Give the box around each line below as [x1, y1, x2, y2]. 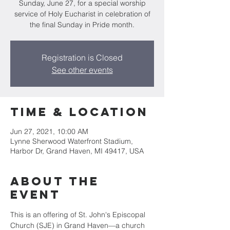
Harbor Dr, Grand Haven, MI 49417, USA [10, 146, 144, 156]
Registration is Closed [42, 52, 123, 63]
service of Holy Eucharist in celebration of [14, 9, 150, 18]
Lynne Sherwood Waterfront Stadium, [10, 137, 133, 146]
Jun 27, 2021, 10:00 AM [10, 127, 88, 136]
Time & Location [10, 105, 148, 119]
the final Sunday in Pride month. [30, 20, 135, 29]
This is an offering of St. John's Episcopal [10, 210, 147, 219]
